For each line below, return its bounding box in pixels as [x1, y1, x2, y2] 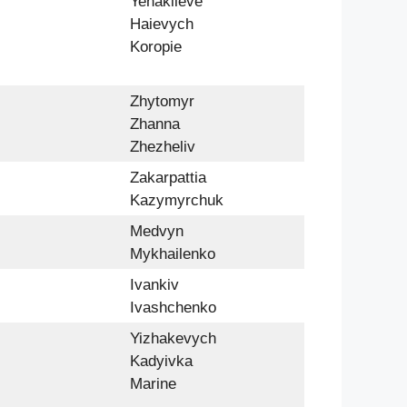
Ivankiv [130, 275, 179, 293]
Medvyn [130, 222, 184, 240]
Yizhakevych [130, 329, 216, 347]
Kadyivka [130, 352, 193, 370]
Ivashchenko [130, 298, 216, 316]
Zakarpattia [130, 168, 206, 186]
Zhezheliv [130, 137, 195, 155]
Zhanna [130, 114, 180, 133]
